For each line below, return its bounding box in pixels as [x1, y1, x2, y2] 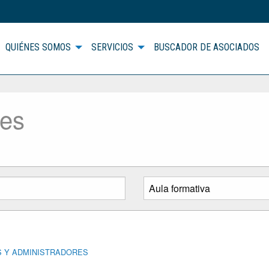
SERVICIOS [91, 41, 133, 53]
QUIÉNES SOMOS [5, 41, 71, 53]
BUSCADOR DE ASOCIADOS [153, 41, 259, 53]
